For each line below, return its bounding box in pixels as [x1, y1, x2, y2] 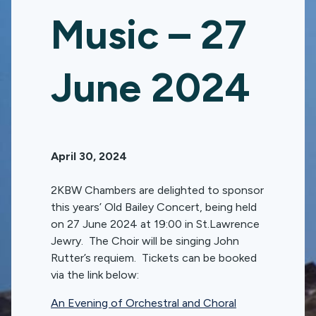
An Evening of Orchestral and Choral [51, 296, 236, 310]
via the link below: [51, 268, 139, 281]
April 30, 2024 [51, 150, 127, 163]
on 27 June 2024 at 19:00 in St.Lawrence [51, 217, 260, 231]
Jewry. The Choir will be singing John [51, 234, 239, 248]
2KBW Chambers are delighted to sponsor [51, 183, 264, 197]
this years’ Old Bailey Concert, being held [51, 200, 257, 214]
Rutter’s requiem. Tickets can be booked [51, 251, 257, 265]
